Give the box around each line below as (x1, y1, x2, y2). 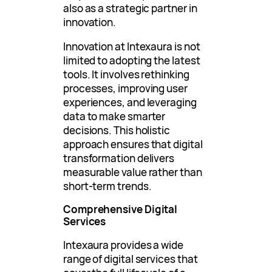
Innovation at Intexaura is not (63, 39, 200, 54)
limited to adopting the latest (63, 53, 200, 68)
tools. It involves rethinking (63, 67, 189, 82)
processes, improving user (63, 81, 188, 96)
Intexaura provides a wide (63, 238, 183, 253)
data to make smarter (63, 109, 166, 124)
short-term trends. (63, 179, 152, 194)
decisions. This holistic (63, 123, 170, 138)
